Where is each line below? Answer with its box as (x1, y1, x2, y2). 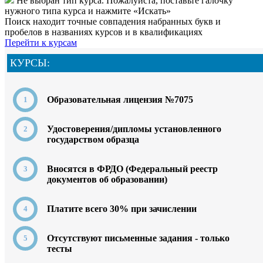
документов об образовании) (47, 174, 168, 184)
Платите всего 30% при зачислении (47, 203, 197, 214)
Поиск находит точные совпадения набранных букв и (5, 16, 221, 26)
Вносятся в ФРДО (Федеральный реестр (47, 163, 218, 174)
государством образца (47, 134, 140, 144)
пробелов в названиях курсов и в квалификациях (5, 26, 203, 37)
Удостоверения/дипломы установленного (47, 123, 222, 134)
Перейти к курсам (5, 37, 77, 48)
